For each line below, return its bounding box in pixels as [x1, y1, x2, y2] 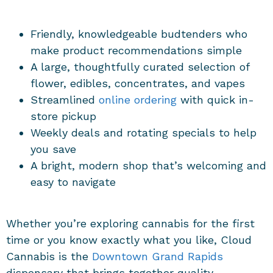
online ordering [99, 93, 177, 106]
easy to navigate [30, 175, 123, 188]
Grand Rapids [152, 250, 223, 263]
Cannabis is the [6, 250, 92, 263]
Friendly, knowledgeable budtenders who [30, 27, 247, 40]
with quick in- [177, 93, 254, 106]
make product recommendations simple [30, 43, 249, 57]
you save [30, 142, 83, 155]
